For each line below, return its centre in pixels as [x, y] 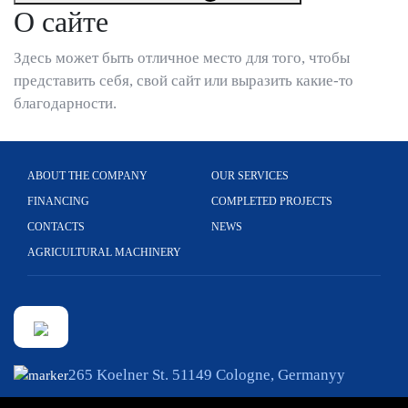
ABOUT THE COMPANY [87, 176]
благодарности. [65, 104]
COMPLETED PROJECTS [272, 202]
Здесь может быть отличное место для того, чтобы [182, 58]
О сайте [61, 22]
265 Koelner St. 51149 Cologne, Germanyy [207, 375]
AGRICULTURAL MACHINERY [104, 253]
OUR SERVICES [250, 176]
